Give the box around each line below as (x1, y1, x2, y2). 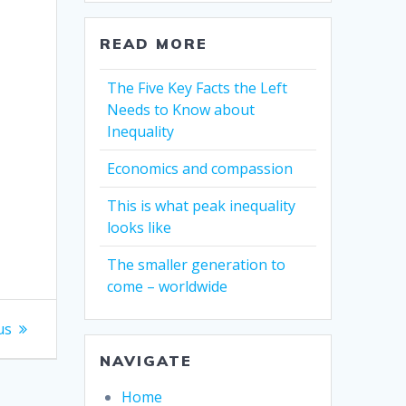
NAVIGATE (100, 352, 193, 371)
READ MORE (100, 34, 208, 53)
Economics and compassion (107, 159, 294, 179)
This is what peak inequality (107, 196, 296, 217)
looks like (107, 217, 172, 238)
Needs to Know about (107, 100, 256, 121)
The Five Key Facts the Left (107, 78, 288, 99)
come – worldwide (107, 276, 228, 297)
